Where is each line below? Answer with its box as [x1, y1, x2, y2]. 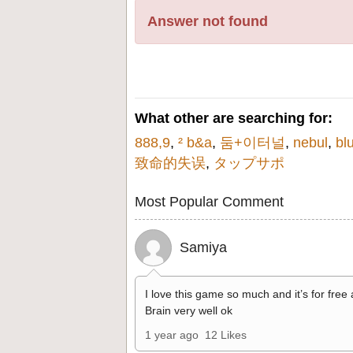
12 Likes [205, 329, 247, 341]
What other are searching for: [135, 110, 333, 126]
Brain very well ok [145, 304, 232, 317]
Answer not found [147, 13, 268, 29]
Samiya [180, 240, 227, 255]
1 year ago [145, 329, 199, 341]
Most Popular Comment [135, 194, 284, 210]
